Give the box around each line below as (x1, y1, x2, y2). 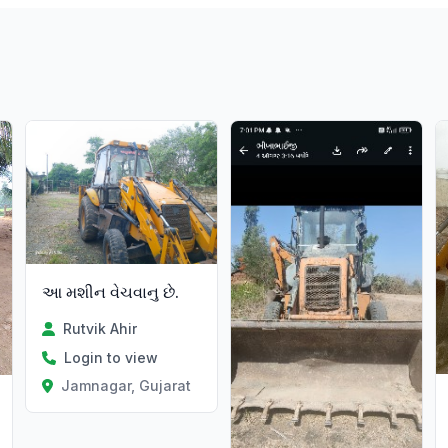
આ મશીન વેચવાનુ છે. (42, 282, 180, 303)
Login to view (64, 349, 159, 367)
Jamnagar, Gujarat (60, 377, 191, 395)
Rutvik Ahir (62, 320, 137, 338)
